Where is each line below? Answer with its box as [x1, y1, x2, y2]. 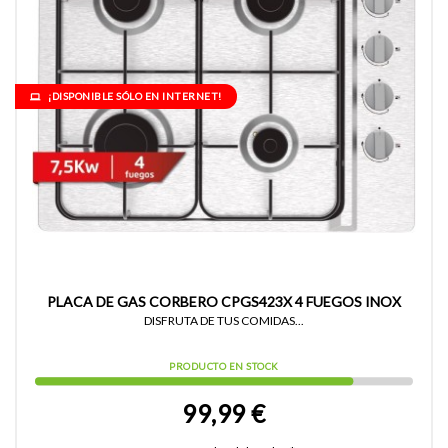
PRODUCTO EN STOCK [169, 361, 279, 373]
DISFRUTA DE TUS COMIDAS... [144, 312, 304, 328]
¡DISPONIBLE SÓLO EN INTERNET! [45, 89, 222, 102]
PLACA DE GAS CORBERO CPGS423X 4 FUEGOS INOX [47, 292, 401, 310]
